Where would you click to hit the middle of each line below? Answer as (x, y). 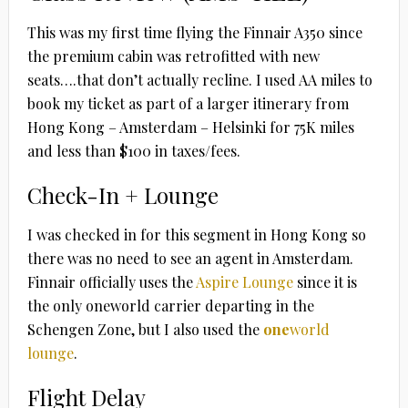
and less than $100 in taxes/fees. (133, 150)
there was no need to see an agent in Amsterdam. (190, 258)
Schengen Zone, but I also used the (145, 329)
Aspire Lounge (244, 281)
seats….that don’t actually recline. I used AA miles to (199, 79)
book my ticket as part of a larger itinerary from (188, 103)
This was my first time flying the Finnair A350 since (194, 32)
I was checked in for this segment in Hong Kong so (196, 234)
